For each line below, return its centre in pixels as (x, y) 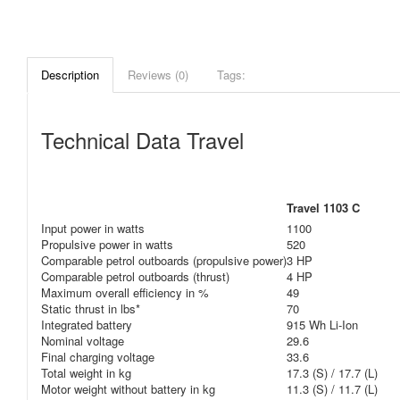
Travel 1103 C (323, 208)
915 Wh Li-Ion (322, 325)
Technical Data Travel (142, 140)
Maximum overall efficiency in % (125, 292)
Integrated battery (87, 325)
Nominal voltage (83, 341)
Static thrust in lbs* (91, 308)
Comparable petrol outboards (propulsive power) (164, 260)
